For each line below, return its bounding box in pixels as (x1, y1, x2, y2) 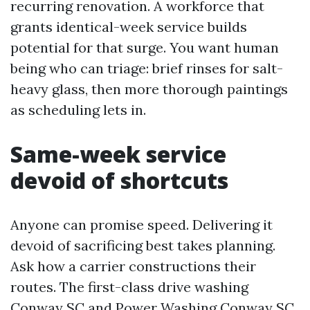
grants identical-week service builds (10, 18, 247, 35)
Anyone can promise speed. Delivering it (10, 216, 273, 233)
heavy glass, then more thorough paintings (10, 80, 288, 98)
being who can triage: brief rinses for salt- (10, 60, 283, 77)
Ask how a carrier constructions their (10, 257, 256, 275)
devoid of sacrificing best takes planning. (10, 237, 275, 254)
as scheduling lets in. (10, 101, 146, 118)
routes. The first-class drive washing (10, 278, 248, 295)
